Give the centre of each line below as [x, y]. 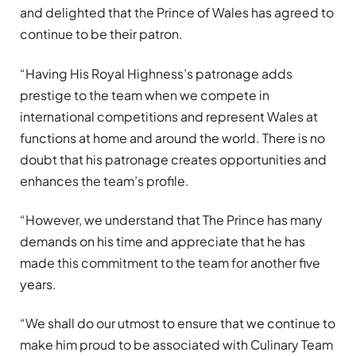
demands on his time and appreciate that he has [163, 241]
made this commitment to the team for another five [170, 262]
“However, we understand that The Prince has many [171, 219]
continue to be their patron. [101, 34]
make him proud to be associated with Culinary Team [176, 345]
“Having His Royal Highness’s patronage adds [156, 73]
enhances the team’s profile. [104, 180]
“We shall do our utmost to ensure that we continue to [178, 323]
